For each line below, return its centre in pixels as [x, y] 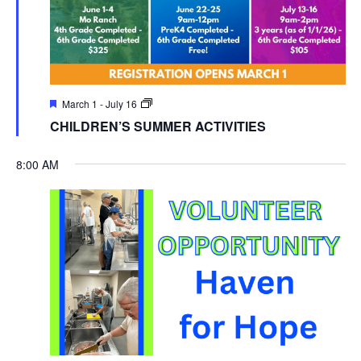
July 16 [121, 103]
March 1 [79, 103]
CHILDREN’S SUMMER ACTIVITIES [158, 126]
